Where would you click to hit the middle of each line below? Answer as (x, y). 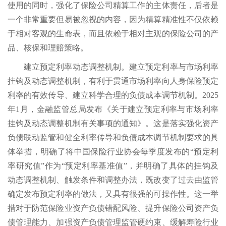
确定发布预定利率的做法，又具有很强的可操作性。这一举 (113, 194)
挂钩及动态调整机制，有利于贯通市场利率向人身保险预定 (113, 81)
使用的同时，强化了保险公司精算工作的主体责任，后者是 (113, 6)
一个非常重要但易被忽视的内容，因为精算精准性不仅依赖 (113, 20)
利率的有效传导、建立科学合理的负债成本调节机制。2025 (113, 95)
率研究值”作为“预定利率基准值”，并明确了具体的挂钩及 (113, 166)
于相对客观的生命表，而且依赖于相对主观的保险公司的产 (113, 34)
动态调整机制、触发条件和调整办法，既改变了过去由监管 (113, 180)
